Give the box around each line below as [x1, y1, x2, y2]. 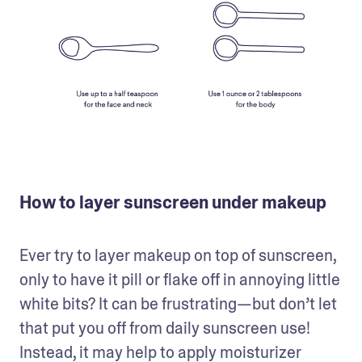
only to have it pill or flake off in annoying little [19, 269, 340, 291]
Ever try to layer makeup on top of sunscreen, [19, 245, 336, 267]
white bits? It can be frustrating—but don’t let [19, 293, 337, 315]
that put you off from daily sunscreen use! [19, 318, 310, 339]
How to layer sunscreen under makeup [19, 192, 326, 215]
